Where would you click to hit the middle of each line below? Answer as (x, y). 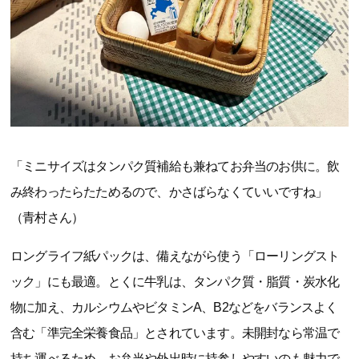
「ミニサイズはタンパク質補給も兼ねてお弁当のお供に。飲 (175, 166)
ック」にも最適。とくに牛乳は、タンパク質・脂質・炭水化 (175, 281)
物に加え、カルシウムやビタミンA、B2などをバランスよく (174, 307)
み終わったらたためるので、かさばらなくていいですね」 (169, 192)
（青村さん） (47, 217)
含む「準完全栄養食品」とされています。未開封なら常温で (175, 333)
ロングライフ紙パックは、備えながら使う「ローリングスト (175, 256)
